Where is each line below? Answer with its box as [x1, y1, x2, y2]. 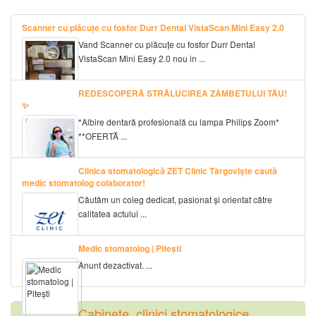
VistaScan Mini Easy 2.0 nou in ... [78, 51, 205, 64]
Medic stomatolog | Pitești [78, 242, 181, 255]
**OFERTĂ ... [78, 129, 127, 142]
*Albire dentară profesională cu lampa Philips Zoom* [78, 115, 279, 128]
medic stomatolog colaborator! [22, 176, 145, 189]
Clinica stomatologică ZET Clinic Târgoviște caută [78, 164, 277, 177]
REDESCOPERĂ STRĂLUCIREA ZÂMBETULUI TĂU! [78, 87, 287, 99]
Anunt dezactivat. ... [78, 258, 152, 271]
